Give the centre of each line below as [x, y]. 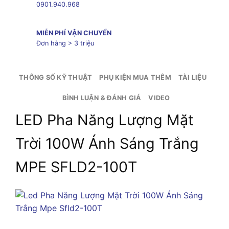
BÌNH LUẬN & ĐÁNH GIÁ [102, 98]
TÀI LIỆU [192, 77]
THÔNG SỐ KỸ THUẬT [56, 77]
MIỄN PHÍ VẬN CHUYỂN [74, 33]
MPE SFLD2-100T [76, 167]
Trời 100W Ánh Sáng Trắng [107, 143]
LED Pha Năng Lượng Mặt [104, 120]
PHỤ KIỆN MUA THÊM [135, 77]
